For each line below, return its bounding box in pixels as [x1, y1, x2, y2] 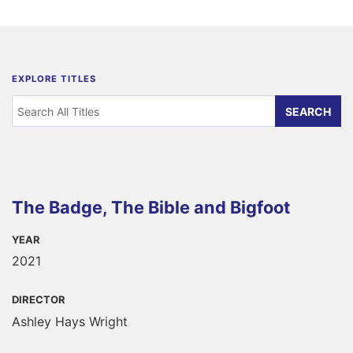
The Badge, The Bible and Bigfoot [12, 196, 290, 217]
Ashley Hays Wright [12, 314, 128, 330]
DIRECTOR [12, 293, 65, 307]
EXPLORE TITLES [12, 73, 96, 85]
